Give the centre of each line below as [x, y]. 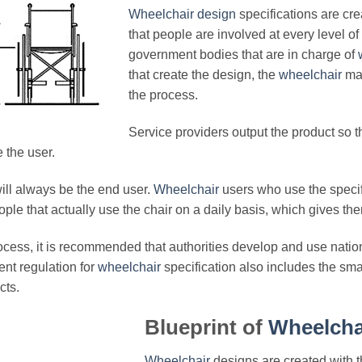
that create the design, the [204, 75]
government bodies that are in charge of [243, 55]
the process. [163, 95]
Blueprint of [206, 327]
